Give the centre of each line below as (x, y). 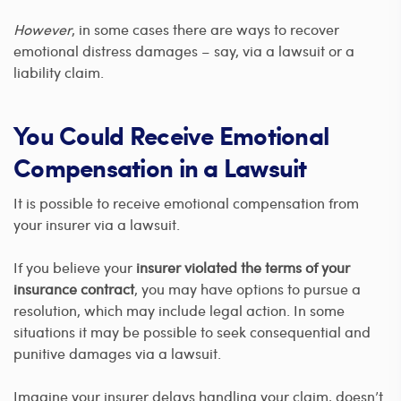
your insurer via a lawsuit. (97, 225)
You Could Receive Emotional (171, 136)
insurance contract (74, 289)
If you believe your (75, 268)
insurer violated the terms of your (243, 268)
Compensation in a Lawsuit (160, 168)
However (43, 30)
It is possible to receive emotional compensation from (186, 203)
